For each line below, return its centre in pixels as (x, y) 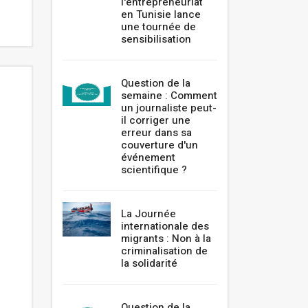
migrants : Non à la (166, 239)
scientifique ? (154, 170)
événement (148, 158)
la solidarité (149, 264)
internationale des (165, 227)
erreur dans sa (156, 133)
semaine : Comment (169, 96)
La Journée (148, 214)
